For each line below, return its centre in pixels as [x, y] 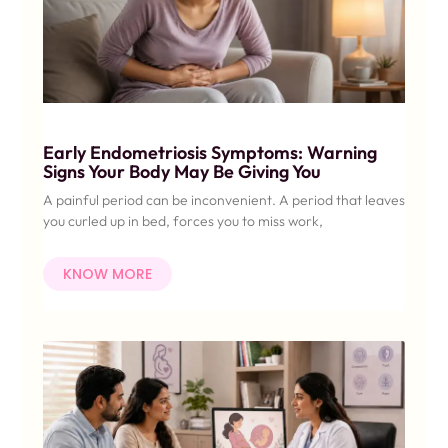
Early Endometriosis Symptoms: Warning [209, 153]
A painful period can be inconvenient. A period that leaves [223, 200]
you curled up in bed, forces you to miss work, [182, 221]
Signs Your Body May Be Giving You [181, 172]
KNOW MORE [107, 274]
